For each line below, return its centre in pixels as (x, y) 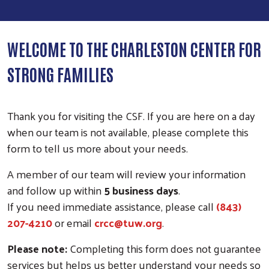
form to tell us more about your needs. (99, 148)
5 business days (140, 190)
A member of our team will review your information (126, 174)
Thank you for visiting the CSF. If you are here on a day (131, 115)
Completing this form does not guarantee (165, 248)
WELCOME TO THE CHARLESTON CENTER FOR (134, 48)
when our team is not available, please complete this (128, 131)
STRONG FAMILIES (62, 74)
